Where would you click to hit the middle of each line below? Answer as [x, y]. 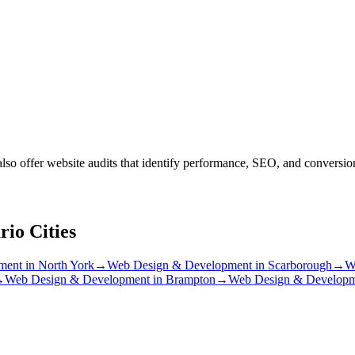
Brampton [191, 279]
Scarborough [300, 265]
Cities [50, 231]
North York [66, 265]
